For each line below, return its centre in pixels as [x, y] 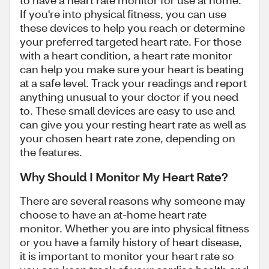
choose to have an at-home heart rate [113, 214]
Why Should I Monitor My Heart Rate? [124, 177]
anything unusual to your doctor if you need [129, 97]
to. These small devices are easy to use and [127, 110]
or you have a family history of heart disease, [131, 242]
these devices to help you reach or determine [132, 28]
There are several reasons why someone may [133, 201]
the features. [51, 152]
